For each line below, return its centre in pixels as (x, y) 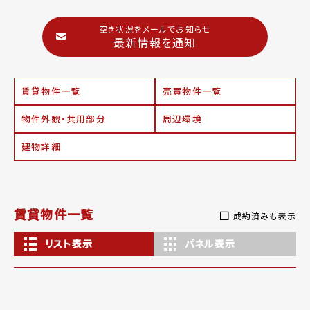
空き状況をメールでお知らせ (155, 29)
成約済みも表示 (264, 216)
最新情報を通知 (155, 43)
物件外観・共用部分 (64, 119)
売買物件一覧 (192, 91)
